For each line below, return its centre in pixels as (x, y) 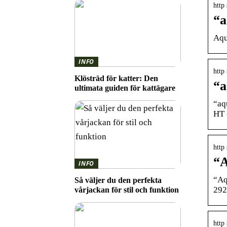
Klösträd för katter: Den (116, 78)
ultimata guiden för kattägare (125, 88)
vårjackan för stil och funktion (127, 190)
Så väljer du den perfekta (118, 180)
